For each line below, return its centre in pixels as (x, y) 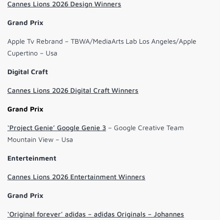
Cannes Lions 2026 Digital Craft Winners (73, 90)
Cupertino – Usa (32, 53)
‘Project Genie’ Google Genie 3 (57, 128)
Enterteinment (32, 158)
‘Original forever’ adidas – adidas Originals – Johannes (96, 214)
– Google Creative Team (145, 128)
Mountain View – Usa (40, 139)
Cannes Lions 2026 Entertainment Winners (76, 177)
